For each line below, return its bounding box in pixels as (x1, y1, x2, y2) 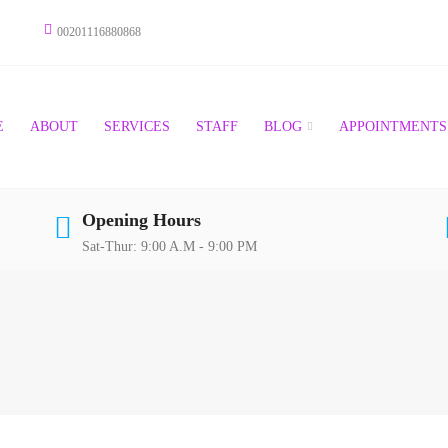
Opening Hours (82, 210, 201, 230)
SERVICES (104, 119, 170, 134)
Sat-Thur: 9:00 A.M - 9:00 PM (82, 239, 257, 254)
